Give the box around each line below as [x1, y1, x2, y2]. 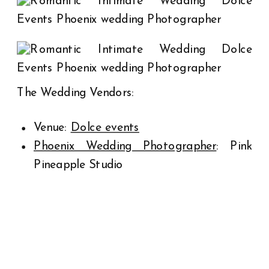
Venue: [34, 121, 71, 134]
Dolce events [70, 121, 139, 134]
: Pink [216, 140, 253, 153]
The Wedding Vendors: [17, 86, 134, 100]
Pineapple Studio [34, 159, 123, 172]
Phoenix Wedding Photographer [34, 140, 217, 153]
